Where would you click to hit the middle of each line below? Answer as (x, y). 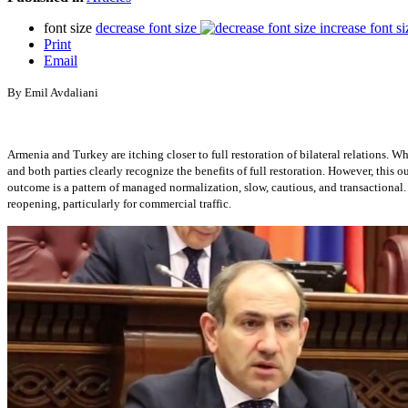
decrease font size (146, 27)
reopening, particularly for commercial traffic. (119, 203)
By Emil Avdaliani (53, 92)
